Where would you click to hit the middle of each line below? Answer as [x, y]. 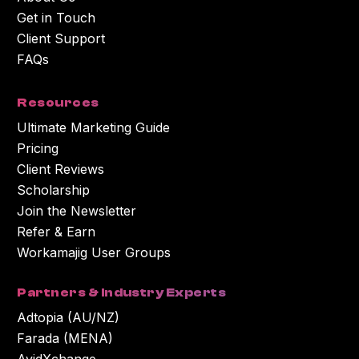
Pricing [38, 148]
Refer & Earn [56, 231]
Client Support [61, 38]
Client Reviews [61, 169]
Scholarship [54, 190]
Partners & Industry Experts [122, 292]
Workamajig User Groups [94, 252]
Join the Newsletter [77, 210]
